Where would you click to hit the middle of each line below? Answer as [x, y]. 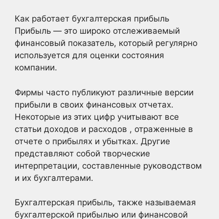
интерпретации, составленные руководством [108, 165]
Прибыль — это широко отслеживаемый [97, 31]
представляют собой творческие [82, 153]
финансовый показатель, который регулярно [106, 43]
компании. [36, 67]
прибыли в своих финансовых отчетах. [94, 104]
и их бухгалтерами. [54, 178]
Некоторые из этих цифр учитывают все [97, 117]
